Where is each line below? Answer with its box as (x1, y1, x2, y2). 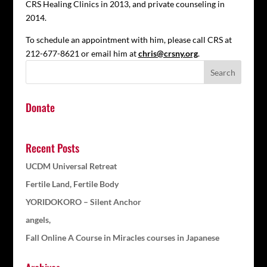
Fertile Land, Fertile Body (25, 179, 119, 189)
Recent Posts (25, 140, 79, 156)
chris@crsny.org (138, 48, 198, 58)
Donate (25, 100, 55, 115)
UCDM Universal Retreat (25, 161, 117, 171)
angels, (25, 215, 51, 225)
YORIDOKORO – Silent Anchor (25, 197, 141, 207)
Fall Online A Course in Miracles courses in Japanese (25, 232, 219, 243)
